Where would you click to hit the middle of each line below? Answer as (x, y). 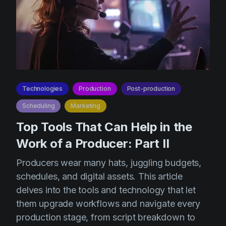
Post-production (151, 89)
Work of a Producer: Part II (93, 144)
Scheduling (39, 106)
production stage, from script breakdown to (106, 217)
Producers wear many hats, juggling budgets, (109, 163)
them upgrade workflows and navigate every (108, 204)
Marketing (86, 106)
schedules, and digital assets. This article (100, 176)
